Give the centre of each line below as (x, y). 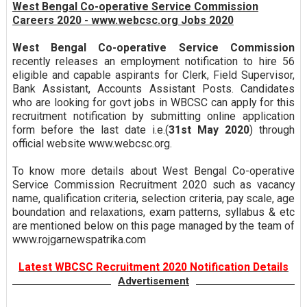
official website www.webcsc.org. (92, 144)
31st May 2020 (209, 130)
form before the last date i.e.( (90, 130)
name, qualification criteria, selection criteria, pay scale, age (153, 199)
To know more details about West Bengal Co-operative (153, 171)
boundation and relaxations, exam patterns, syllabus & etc (153, 212)
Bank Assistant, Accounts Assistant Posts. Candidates (153, 89)
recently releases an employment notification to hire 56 (153, 62)
